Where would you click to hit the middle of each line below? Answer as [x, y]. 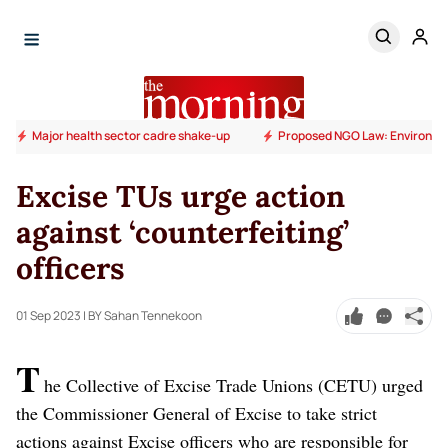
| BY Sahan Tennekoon [142, 315]
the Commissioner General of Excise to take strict [196, 412]
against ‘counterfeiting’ [182, 231]
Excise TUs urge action [180, 195]
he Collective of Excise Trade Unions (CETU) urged [233, 384]
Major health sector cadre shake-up [131, 135]
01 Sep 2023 [48, 315]
